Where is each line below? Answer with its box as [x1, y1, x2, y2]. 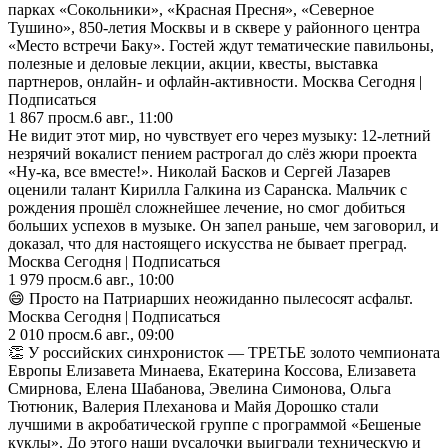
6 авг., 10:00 [94, 270, 174, 288]
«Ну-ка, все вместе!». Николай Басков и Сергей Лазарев [8, 162, 391, 180]
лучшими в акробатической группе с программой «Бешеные [8, 415, 421, 433]
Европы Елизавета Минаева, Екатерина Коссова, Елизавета [8, 361, 416, 379]
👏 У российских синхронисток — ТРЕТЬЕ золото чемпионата [8, 343, 440, 361]
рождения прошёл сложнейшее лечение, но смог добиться [8, 198, 405, 216]
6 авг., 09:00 [94, 325, 174, 343]
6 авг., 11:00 [94, 108, 173, 126]
